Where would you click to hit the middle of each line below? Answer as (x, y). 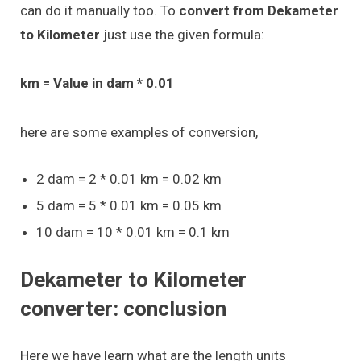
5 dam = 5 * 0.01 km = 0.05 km (129, 205)
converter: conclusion (123, 308)
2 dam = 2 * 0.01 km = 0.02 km (129, 178)
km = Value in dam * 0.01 (97, 83)
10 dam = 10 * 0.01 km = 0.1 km (133, 232)
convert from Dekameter (257, 10)
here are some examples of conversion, (139, 132)
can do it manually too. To (98, 10)
